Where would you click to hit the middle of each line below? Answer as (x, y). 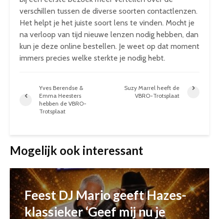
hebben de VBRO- (63, 103)
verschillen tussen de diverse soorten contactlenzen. (109, 11)
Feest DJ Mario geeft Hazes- (105, 195)
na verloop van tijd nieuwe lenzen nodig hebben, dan (109, 34)
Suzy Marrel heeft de (152, 88)
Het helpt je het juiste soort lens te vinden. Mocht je (107, 23)
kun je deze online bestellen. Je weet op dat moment (109, 46)
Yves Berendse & (61, 88)
